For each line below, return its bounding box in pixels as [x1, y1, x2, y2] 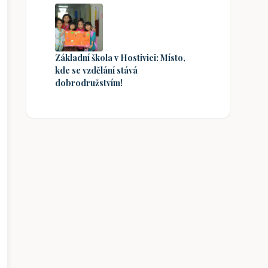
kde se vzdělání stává [55, 64, 138, 76]
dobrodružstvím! [55, 77, 123, 89]
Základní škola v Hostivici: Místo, [55, 51, 185, 63]
